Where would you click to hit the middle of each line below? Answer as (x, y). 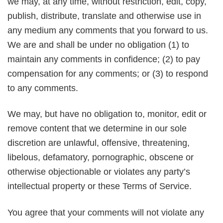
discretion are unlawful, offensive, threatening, (99, 143)
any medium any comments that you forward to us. (108, 31)
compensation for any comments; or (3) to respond (108, 74)
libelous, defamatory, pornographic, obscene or (101, 158)
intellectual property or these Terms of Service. (100, 186)
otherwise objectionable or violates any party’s (99, 172)
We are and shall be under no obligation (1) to (98, 45)
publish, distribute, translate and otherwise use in (104, 16)
